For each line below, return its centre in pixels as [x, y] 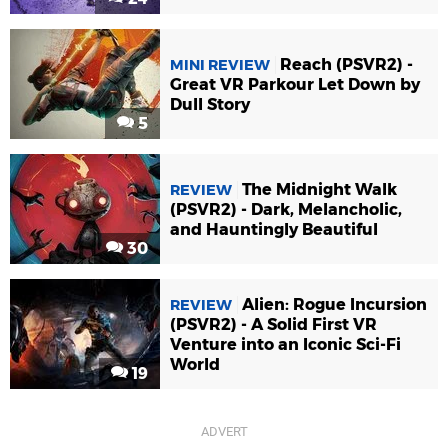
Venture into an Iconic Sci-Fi [285, 344]
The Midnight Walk [319, 189]
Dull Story [210, 104]
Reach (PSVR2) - [346, 64]
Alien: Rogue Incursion [334, 304]
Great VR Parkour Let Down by [295, 84]
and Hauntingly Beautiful [274, 229]
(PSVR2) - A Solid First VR [273, 324]
